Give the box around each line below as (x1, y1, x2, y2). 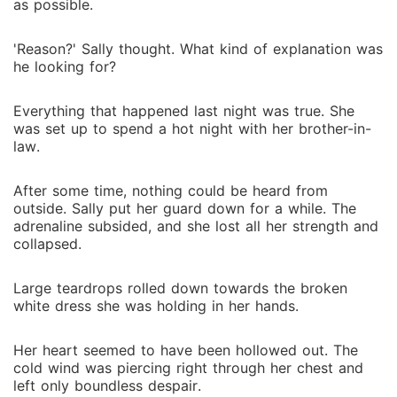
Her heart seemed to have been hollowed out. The (13, 341, 358, 359)
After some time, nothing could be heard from (13, 182, 328, 199)
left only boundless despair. (13, 377, 201, 394)
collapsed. (13, 235, 82, 253)
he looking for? (13, 58, 116, 75)
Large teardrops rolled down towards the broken (13, 279, 347, 297)
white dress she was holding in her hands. (13, 297, 299, 315)
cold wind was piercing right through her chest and (13, 359, 363, 377)
